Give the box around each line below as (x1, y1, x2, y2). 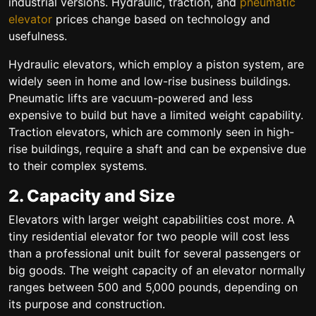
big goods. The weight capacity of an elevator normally (8, 263, 305, 277)
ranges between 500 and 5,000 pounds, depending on (8, 280, 298, 294)
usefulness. (8, 29, 67, 43)
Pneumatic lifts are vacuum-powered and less (8, 91, 253, 105)
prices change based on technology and (52, 12, 270, 26)
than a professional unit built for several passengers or (8, 246, 300, 260)
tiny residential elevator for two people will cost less (8, 229, 289, 243)
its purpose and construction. (8, 297, 165, 311)
